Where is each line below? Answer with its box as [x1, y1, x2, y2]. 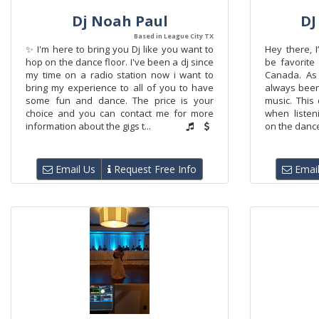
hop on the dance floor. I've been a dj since [26, 56, 214, 68]
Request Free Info [111, 162, 197, 176]
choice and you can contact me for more [26, 107, 214, 120]
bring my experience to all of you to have [26, 81, 214, 94]
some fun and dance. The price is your [26, 94, 214, 107]
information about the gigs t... [26, 120, 151, 132]
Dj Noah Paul [71, 11, 168, 31]
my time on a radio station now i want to [26, 68, 214, 81]
